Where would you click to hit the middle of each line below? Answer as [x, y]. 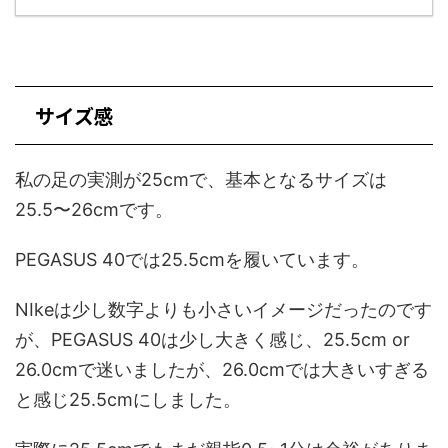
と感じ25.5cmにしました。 [128, 400]
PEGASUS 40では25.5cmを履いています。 [192, 260]
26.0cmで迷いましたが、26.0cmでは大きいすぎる [222, 370]
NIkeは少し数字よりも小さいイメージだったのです [223, 310]
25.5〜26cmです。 [94, 210]
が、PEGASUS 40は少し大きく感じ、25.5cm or [212, 340]
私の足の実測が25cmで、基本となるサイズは [201, 180]
